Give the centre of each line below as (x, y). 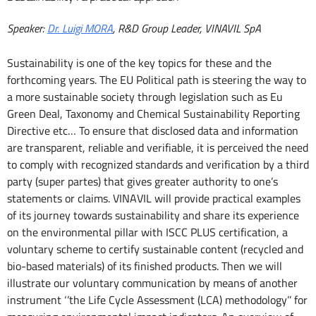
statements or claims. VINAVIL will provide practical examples (154, 199)
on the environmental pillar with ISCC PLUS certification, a (147, 232)
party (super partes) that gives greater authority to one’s (142, 182)
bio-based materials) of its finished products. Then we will (145, 266)
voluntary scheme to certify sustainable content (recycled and (155, 249)
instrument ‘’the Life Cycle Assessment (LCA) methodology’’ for (157, 300)
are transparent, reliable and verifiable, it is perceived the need (158, 148)
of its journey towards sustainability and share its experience (153, 215)
